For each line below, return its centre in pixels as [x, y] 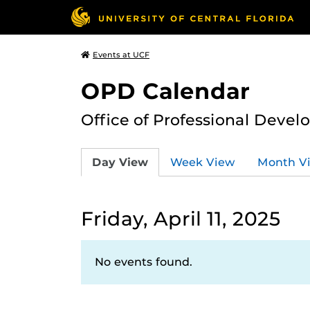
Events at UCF [121, 55]
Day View [120, 162]
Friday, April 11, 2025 [181, 219]
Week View [203, 162]
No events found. [144, 262]
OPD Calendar [165, 91]
